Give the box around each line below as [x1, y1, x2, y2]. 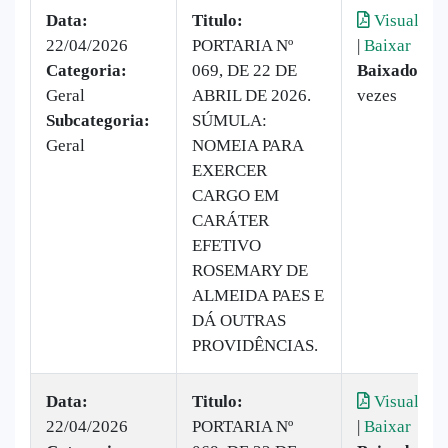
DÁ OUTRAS [192, 310, 286, 330]
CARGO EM [192, 185, 279, 205]
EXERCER [192, 160, 267, 180]
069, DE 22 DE [192, 60, 297, 80]
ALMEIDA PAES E [192, 285, 324, 305]
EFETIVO [192, 235, 261, 255]
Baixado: [357, 60, 424, 80]
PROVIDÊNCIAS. [192, 335, 318, 355]
